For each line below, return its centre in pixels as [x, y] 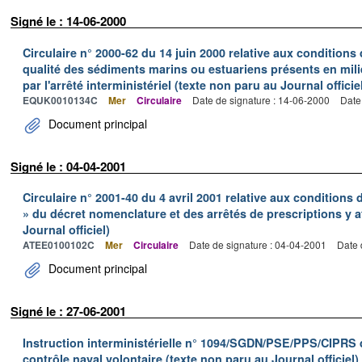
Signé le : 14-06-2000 [68, 21]
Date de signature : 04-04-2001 [258, 244]
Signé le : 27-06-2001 [68, 311]
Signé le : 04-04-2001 [68, 166]
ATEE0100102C [59, 245]
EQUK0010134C [60, 100]
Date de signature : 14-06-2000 [261, 99]
